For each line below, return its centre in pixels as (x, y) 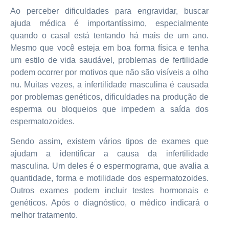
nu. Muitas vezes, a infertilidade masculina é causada (109, 85)
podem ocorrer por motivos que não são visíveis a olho (109, 73)
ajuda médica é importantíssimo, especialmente (109, 24)
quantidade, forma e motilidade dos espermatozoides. (109, 178)
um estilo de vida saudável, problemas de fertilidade (109, 60)
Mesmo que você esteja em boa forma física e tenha (109, 48)
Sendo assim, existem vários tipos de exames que (109, 141)
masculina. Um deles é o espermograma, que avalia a (109, 166)
